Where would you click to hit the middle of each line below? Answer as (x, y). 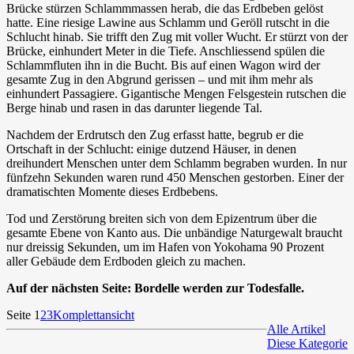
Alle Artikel (296, 329)
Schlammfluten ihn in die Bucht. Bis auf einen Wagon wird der (163, 65)
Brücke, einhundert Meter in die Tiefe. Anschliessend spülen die (166, 51)
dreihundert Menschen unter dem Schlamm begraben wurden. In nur (177, 163)
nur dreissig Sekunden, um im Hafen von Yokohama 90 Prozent (165, 247)
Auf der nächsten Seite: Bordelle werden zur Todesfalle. (155, 288)
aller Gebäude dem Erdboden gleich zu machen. (126, 261)
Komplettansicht (94, 314)
